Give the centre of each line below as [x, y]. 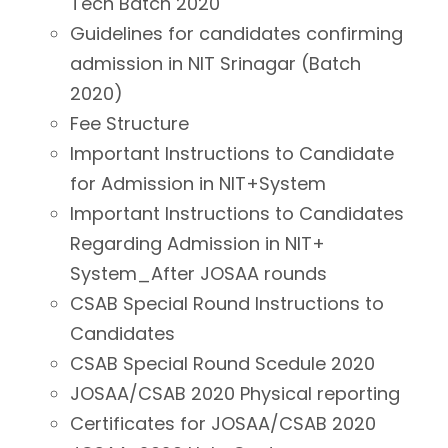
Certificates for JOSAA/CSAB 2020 [223, 423]
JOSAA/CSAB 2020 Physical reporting [235, 393]
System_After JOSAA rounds [198, 273]
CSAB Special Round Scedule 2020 [222, 363]
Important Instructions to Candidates [237, 213]
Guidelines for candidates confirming [236, 33]
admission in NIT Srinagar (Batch [215, 63]
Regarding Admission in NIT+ [197, 243]
